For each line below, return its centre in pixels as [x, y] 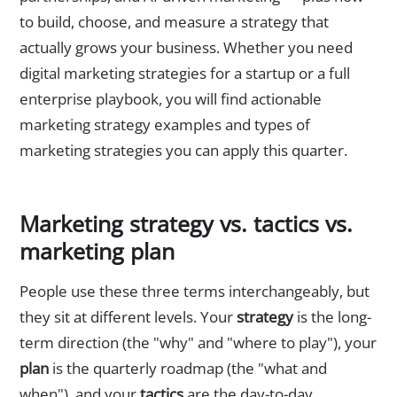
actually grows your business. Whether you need [186, 48]
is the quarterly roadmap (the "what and [188, 368]
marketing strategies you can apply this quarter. [183, 151]
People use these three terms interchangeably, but [195, 291]
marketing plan [97, 250]
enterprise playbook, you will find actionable [171, 99]
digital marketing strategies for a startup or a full [185, 74]
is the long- [332, 316]
